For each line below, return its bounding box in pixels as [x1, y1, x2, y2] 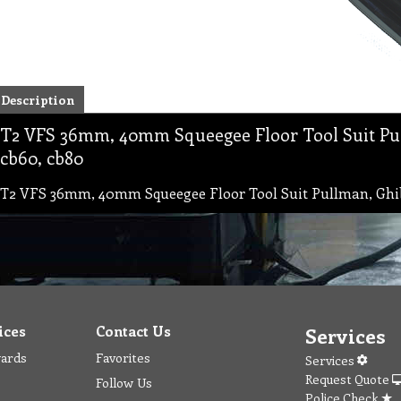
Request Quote [305, 371, 392, 388]
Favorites [96, 348, 150, 366]
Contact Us [96, 321, 171, 340]
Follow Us [96, 373, 152, 391]
